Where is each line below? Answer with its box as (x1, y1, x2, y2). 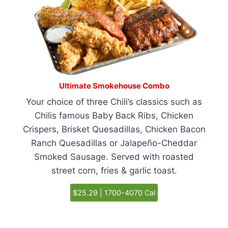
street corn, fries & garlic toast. (51, 165, 177, 176)
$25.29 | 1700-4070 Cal (73, 188, 155, 197)
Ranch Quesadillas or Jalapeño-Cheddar (31, 138, 197, 149)
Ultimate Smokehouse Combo (59, 81, 169, 91)
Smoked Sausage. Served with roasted (34, 152, 194, 162)
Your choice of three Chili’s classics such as (26, 97, 202, 107)
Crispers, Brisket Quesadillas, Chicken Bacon (22, 124, 206, 135)
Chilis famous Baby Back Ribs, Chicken (35, 110, 193, 121)
